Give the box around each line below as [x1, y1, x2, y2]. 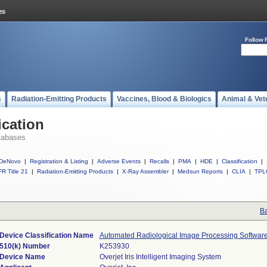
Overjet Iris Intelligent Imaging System [99, 253, 221, 261]
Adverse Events [97, 158, 141, 164]
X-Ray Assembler [122, 168, 169, 175]
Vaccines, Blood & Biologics [117, 95, 212, 103]
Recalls [150, 158, 169, 164]
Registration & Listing [30, 158, 88, 164]
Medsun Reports [178, 168, 223, 175]
